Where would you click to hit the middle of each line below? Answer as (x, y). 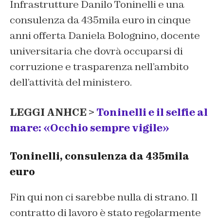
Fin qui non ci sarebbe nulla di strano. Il (104, 197)
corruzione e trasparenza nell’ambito (99, 66)
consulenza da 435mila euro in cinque (100, 20)
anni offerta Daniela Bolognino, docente (105, 35)
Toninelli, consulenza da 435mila (100, 156)
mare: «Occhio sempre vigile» (90, 128)
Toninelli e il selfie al (152, 112)
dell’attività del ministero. (71, 82)
